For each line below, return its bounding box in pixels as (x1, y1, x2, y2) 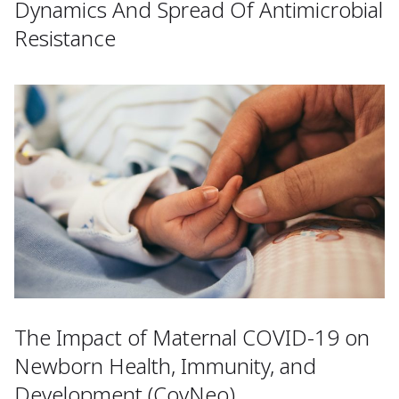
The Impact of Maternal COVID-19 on (14, 322, 370, 353)
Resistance (14, 23, 116, 53)
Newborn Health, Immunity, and (14, 351, 316, 381)
